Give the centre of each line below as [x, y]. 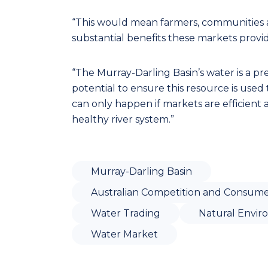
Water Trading [126, 213]
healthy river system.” [123, 119]
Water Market [124, 234]
